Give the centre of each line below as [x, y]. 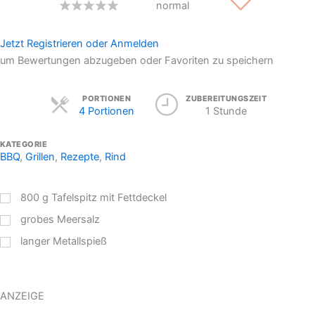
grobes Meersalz [60, 220]
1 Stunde [226, 111]
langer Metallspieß [64, 242]
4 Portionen [107, 111]
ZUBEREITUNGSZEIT [226, 99]
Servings [155, 98]
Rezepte [80, 157]
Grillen [40, 157]
